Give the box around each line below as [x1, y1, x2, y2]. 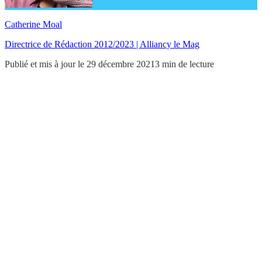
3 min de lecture [155, 58, 214, 69]
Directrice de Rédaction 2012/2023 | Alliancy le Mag [5, 39, 199, 49]
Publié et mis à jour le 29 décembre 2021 [5, 58, 155, 69]
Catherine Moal [5, 19, 62, 29]
